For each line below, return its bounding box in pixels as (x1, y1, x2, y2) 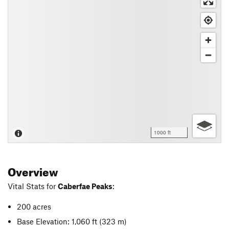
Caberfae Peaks (58, 181, 112, 191)
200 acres (17, 201, 52, 211)
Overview (8, 161, 58, 179)
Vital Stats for (8, 181, 58, 191)
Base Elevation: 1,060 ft (17, 216, 100, 226)
